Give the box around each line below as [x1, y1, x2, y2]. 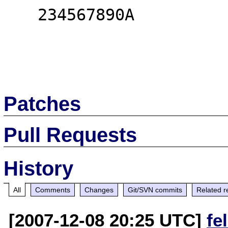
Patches [4, 92, 81, 115]
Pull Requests [4, 123, 137, 146]
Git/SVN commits [128, 185, 183, 194]
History [4, 157, 74, 180]
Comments [35, 185, 71, 194]
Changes [84, 185, 114, 194]
